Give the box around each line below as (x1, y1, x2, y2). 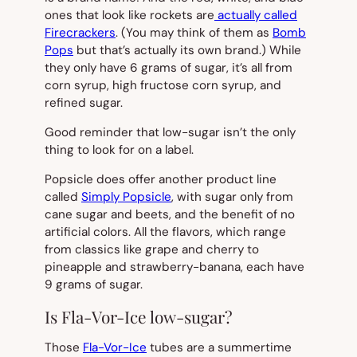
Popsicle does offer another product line (45, 171, 277, 188)
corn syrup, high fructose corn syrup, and (45, 76, 281, 93)
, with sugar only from (171, 189, 293, 206)
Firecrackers (45, 24, 116, 41)
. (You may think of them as (116, 24, 273, 41)
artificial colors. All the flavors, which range (45, 224, 286, 241)
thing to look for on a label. (45, 142, 194, 159)
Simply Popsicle (81, 189, 171, 206)
